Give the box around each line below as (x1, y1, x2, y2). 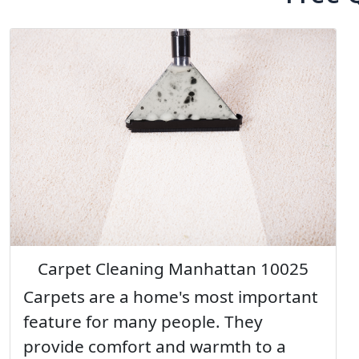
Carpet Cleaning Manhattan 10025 (37, 257, 309, 280)
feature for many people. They (23, 310, 263, 333)
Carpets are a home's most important (23, 285, 318, 309)
